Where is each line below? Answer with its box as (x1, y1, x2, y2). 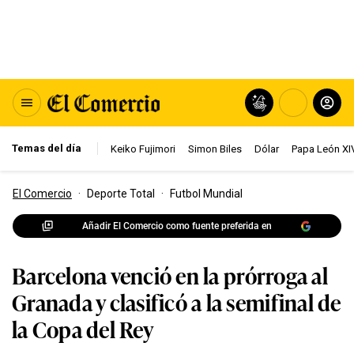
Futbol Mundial (170, 187, 243, 200)
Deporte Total (87, 187, 155, 200)
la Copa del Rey (12, 312, 153, 345)
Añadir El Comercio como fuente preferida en (82, 220, 272, 232)
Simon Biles (188, 142, 242, 155)
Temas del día (12, 142, 81, 154)
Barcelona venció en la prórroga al (12, 258, 328, 291)
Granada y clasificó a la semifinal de (12, 285, 341, 318)
